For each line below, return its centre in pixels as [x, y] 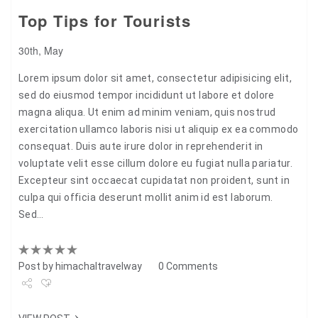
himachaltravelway [99, 266]
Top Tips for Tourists [105, 20]
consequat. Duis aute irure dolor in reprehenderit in [141, 146]
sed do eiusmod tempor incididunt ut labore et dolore [147, 95]
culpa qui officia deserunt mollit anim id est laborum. [146, 197]
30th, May [41, 50]
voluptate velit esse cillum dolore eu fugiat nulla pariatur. [156, 163]
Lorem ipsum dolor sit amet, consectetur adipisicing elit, [155, 78]
